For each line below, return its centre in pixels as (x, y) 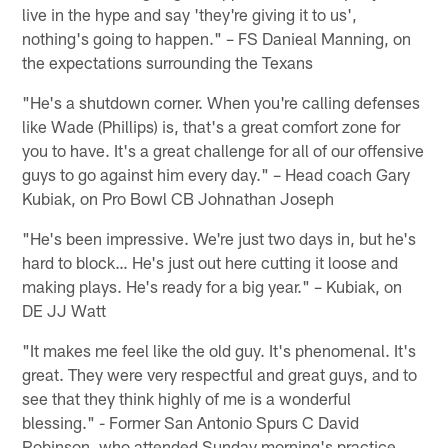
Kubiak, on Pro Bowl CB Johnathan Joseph (178, 197)
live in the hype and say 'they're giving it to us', (190, 13)
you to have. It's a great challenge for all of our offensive (223, 149)
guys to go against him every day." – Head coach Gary (216, 173)
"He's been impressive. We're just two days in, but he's (219, 237)
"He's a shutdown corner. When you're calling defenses (221, 101)
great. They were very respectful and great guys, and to (220, 373)
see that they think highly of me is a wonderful (187, 397)
